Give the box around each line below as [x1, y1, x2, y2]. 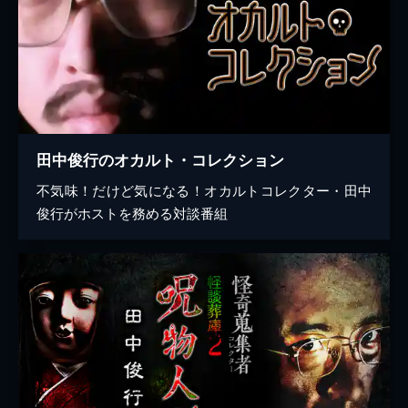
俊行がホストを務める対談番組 [36, 202, 228, 222]
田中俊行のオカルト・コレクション [36, 148, 300, 170]
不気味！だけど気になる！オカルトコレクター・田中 [36, 179, 372, 199]
